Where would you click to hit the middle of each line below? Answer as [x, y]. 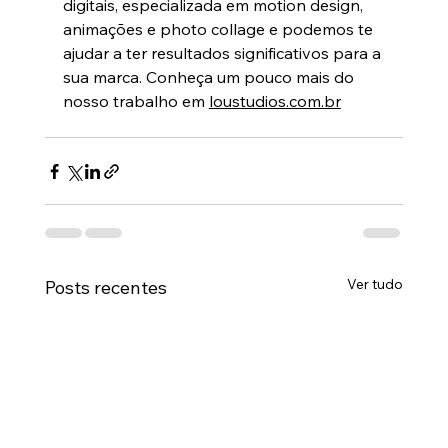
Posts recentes [105, 288]
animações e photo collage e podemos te [219, 29]
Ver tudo [375, 284]
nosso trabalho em [135, 101]
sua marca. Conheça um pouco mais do [210, 77]
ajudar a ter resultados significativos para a [223, 53]
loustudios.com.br [274, 101]
